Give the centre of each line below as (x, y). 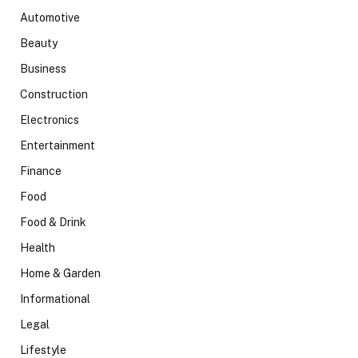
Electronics (50, 119)
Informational (55, 298)
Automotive (50, 17)
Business (43, 68)
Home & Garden (60, 273)
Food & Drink (53, 222)
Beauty (39, 43)
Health (38, 247)
